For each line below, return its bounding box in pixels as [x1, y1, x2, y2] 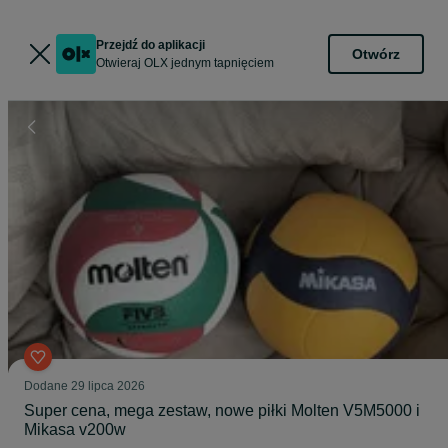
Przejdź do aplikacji [96, 38, 205, 52]
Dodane [24, 379, 71, 393]
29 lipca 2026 [71, 379, 145, 393]
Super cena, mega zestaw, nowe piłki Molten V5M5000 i [24, 402, 420, 419]
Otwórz [352, 45, 400, 62]
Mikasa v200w [24, 421, 126, 438]
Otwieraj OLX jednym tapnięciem [96, 56, 274, 70]
